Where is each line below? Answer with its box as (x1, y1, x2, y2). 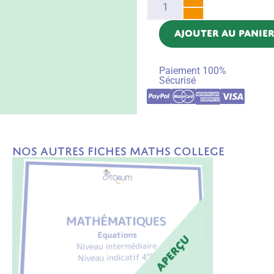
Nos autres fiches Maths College (12, 144, 224, 158)
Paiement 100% (159, 64, 226, 76)
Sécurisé (159, 74, 196, 86)
